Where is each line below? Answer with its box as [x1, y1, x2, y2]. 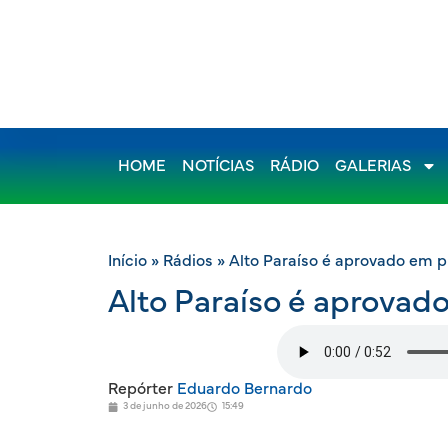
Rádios [163, 253, 213, 269]
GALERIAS [335, 158, 411, 174]
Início [108, 253, 147, 269]
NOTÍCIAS [182, 158, 254, 174]
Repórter [108, 381, 173, 398]
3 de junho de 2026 [123, 401, 207, 412]
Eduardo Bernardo [173, 381, 312, 398]
